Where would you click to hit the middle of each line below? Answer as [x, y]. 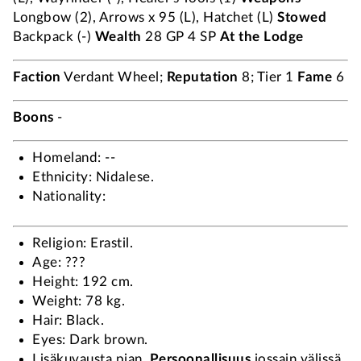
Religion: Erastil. [83, 243]
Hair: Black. [68, 320]
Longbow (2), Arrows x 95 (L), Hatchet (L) [145, 17]
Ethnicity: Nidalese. [93, 177]
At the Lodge [261, 37]
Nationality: [69, 196]
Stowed [302, 17]
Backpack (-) [54, 37]
